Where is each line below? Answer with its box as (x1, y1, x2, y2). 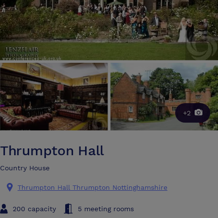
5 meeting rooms (78, 204, 134, 213)
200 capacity (13, 204, 56, 213)
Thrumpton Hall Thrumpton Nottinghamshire (18, 183, 168, 191)
